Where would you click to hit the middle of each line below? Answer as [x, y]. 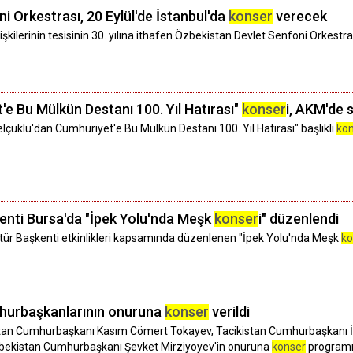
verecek [300, 16]
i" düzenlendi [299, 218]
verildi [229, 312]
